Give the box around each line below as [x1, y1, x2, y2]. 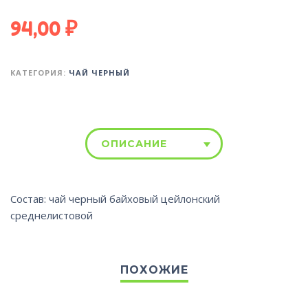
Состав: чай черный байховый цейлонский [10, 191, 220, 206]
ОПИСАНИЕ [101, 137, 167, 150]
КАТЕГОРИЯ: [10, 67, 69, 78]
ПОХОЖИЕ [120, 263, 188, 276]
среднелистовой [10, 208, 93, 222]
